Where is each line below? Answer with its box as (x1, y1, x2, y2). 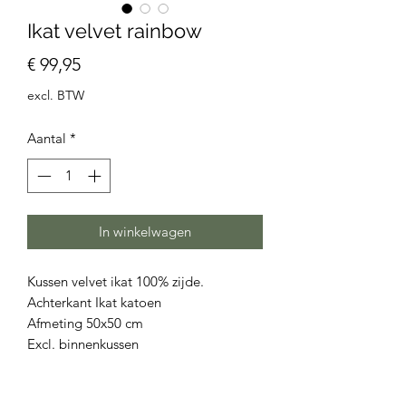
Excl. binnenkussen (27, 335, 139, 353)
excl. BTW (27, 86, 84, 103)
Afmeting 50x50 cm (27, 314, 143, 333)
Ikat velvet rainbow (27, 18, 202, 43)
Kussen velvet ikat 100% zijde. (27, 273, 204, 291)
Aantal (27, 129, 66, 147)
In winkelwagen (99, 223, 191, 241)
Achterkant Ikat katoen (27, 294, 161, 312)
